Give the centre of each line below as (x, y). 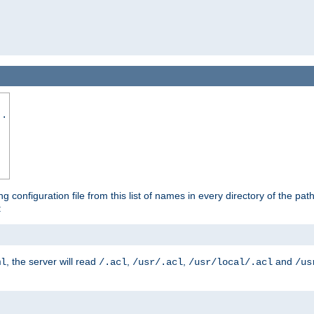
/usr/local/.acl (231, 262)
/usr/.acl (158, 262)
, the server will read (53, 261)
